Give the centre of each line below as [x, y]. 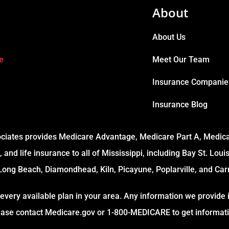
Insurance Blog [180, 105]
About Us [169, 37]
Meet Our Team [181, 60]
